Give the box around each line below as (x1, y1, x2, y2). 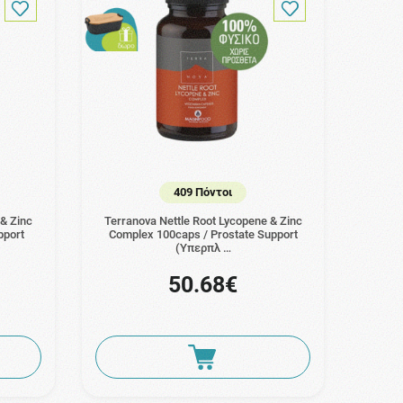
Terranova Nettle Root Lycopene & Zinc (103, 214, 302, 228)
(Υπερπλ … (175, 241, 231, 255)
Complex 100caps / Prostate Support (108, 228, 298, 242)
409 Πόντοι (174, 184, 233, 199)
